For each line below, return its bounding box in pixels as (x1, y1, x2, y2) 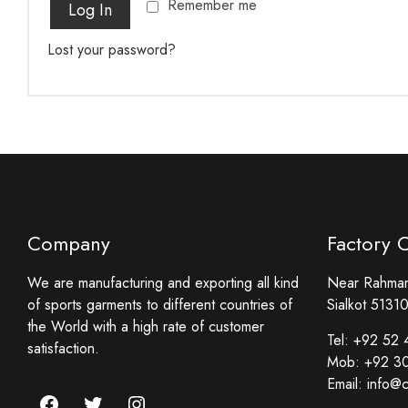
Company (27, 229, 110, 258)
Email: (326, 373, 367, 394)
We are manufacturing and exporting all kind (27, 272, 299, 293)
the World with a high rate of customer (27, 316, 264, 337)
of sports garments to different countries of (27, 294, 292, 315)
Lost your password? (47, 39, 176, 60)
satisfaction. (27, 338, 99, 359)
